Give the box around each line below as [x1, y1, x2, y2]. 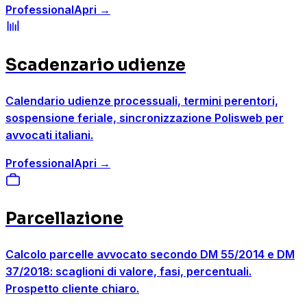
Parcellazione [5, 208, 123, 230]
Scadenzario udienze [5, 55, 186, 76]
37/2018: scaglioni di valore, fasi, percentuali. [5, 265, 251, 279]
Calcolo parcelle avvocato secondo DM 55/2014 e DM [5, 247, 295, 262]
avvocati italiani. [5, 128, 93, 143]
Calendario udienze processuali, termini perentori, [5, 94, 278, 108]
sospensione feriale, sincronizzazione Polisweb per [5, 111, 284, 125]
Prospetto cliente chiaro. [5, 282, 139, 296]
